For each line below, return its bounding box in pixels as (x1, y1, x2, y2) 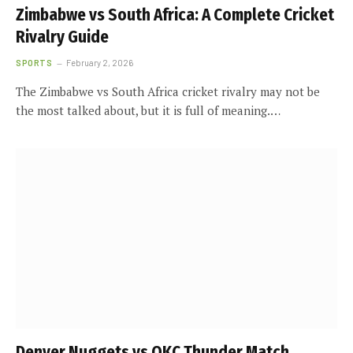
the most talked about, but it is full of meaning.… (16, 102, 281, 118)
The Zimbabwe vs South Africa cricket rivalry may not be (16, 83, 320, 99)
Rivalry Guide (16, 26, 109, 47)
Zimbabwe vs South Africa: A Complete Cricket (16, 4, 334, 25)
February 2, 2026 (66, 57, 134, 68)
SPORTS (16, 57, 53, 68)
